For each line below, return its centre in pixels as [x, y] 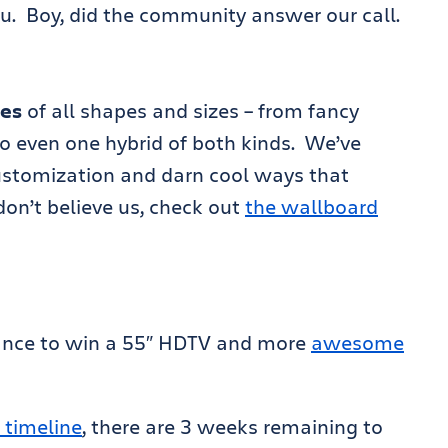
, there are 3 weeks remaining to [232, 426]
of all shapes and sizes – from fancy [190, 110]
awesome [357, 342]
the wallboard [311, 206]
